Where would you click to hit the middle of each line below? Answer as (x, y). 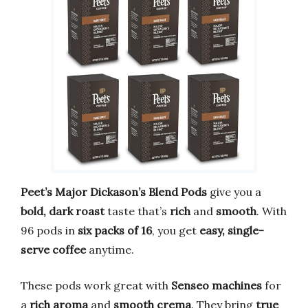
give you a (234, 192)
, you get (176, 231)
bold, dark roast (63, 211)
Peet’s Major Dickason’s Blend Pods (114, 192)
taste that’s (137, 211)
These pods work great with (96, 286)
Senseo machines (217, 286)
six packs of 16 (115, 231)
